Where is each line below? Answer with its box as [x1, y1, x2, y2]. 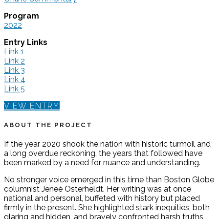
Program [4, 11, 39, 21]
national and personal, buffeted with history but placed [4, 194, 200, 203]
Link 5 [4, 84, 25, 93]
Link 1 [4, 46, 24, 56]
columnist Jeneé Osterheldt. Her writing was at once [4, 184, 191, 194]
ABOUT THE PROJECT [4, 121, 92, 129]
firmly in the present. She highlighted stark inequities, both [4, 203, 210, 213]
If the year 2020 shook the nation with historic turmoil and [4, 139, 211, 149]
